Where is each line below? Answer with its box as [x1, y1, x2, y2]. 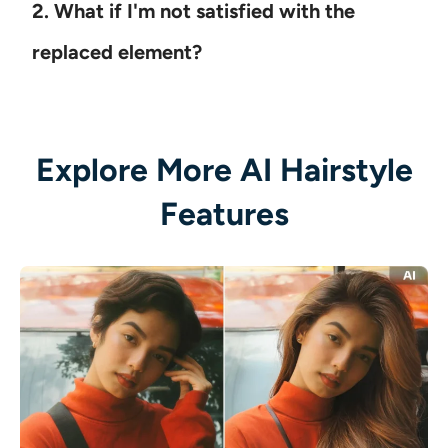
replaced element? [32, 39, 202, 64]
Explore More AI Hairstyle [35, 150, 413, 189]
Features [159, 194, 289, 233]
